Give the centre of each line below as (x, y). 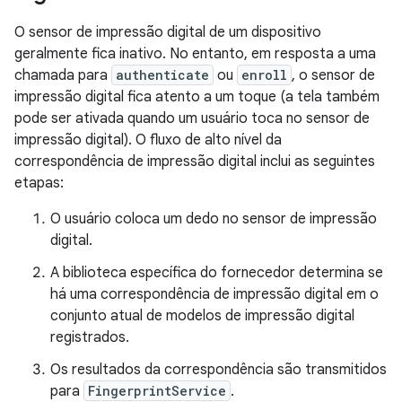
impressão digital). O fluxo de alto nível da (148, 140)
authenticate (162, 75)
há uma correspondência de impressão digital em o (214, 294)
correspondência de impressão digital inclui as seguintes (195, 162)
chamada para (63, 75)
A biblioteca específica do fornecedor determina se (217, 273)
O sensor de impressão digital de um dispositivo (168, 32)
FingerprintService (157, 391)
